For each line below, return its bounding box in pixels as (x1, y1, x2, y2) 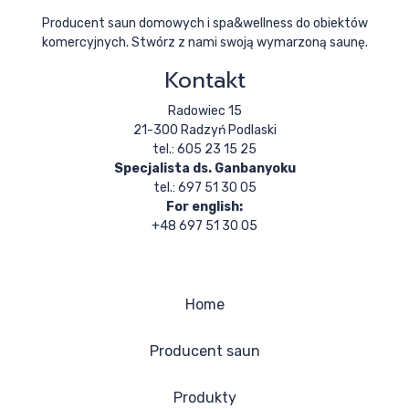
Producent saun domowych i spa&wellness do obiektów (41, 15, 368, 31)
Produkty (173, 388, 236, 406)
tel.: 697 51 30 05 (152, 179, 257, 195)
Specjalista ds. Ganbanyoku (113, 160, 296, 176)
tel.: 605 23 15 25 (152, 141, 257, 157)
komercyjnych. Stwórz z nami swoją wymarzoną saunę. (41, 34, 368, 50)
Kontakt (163, 63, 246, 97)
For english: (166, 198, 243, 215)
